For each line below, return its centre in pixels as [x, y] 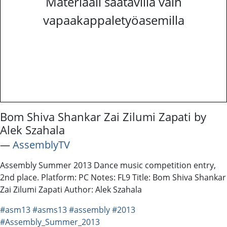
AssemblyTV [41, 144]
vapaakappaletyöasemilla [113, 20]
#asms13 [50, 210]
